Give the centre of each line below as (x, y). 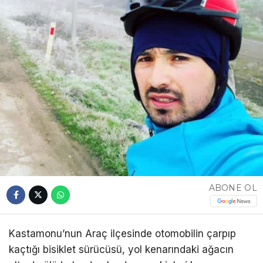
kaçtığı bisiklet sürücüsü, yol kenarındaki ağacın (121, 249)
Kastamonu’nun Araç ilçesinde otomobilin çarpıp (122, 233)
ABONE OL (233, 188)
